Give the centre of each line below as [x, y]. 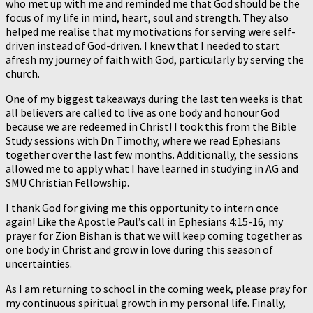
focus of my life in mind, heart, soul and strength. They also [147, 17]
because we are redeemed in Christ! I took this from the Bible [151, 126]
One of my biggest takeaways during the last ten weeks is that [154, 98]
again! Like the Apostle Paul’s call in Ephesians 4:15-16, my [144, 221]
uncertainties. [39, 263]
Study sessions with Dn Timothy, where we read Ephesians [143, 140]
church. [23, 73]
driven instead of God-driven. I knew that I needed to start [143, 45]
